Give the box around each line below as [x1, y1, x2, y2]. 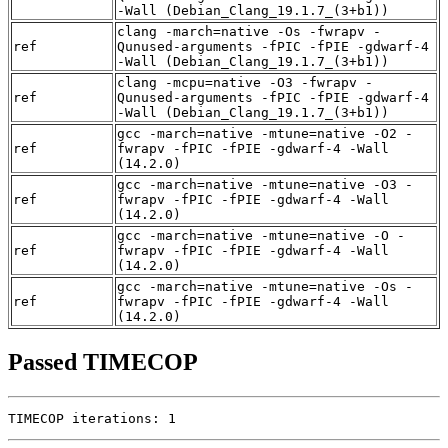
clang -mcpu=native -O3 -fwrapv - [117, 75, 373, 91]
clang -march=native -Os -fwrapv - [117, 24, 381, 40]
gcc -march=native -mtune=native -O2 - [117, 126, 413, 142]
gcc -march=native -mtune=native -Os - [117, 279, 413, 295]
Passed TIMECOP [8, 348, 198, 375]
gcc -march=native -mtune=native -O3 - [117, 177, 413, 193]
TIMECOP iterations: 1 [8, 410, 176, 426]
